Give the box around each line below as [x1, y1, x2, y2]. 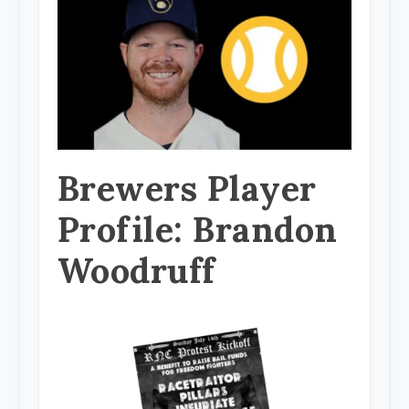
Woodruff [57, 247, 215, 292]
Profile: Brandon [57, 206, 338, 251]
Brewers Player [57, 165, 317, 210]
